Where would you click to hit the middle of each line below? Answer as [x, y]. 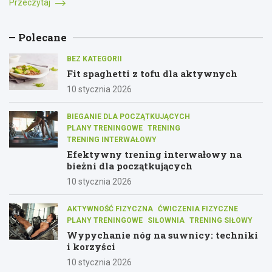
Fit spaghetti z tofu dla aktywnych [152, 73]
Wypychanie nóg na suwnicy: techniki [162, 235]
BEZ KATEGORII [94, 59]
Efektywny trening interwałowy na [154, 154]
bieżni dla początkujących [130, 165]
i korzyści [91, 246]
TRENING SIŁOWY [221, 220]
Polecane [42, 37]
